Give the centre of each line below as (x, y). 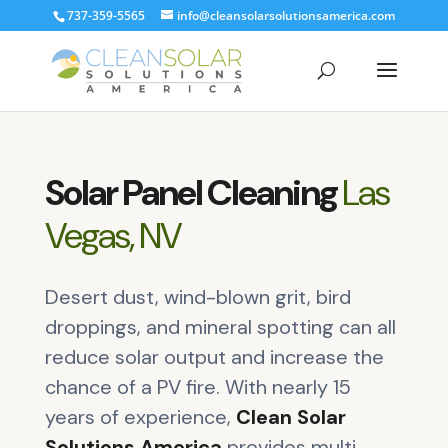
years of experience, (140, 417)
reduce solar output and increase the (214, 357)
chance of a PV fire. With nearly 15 (197, 387)
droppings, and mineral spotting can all (220, 327)
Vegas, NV (112, 235)
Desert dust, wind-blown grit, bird (197, 297)
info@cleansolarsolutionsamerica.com (285, 15)
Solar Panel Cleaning (193, 192)
